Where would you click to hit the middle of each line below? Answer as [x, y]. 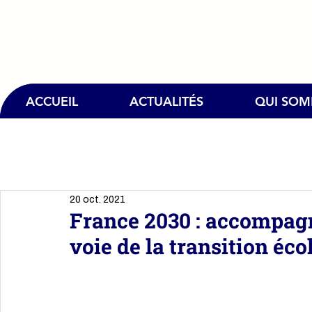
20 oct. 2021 [97, 199]
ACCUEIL [52, 101]
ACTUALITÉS [166, 101]
